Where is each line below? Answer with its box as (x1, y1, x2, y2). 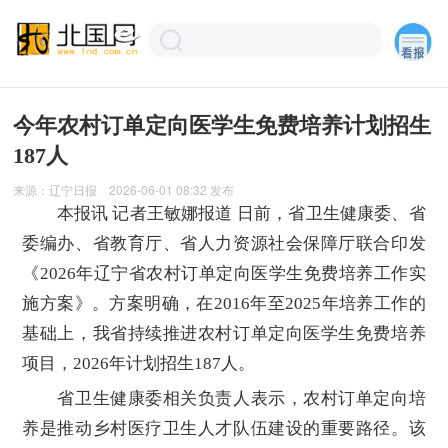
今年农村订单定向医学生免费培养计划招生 (13, 112, 432, 138)
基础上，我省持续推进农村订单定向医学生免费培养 (22, 323, 426, 343)
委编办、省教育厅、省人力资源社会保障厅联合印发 (22, 233, 426, 253)
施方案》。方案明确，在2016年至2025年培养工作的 (22, 293, 426, 313)
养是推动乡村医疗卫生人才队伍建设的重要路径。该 (22, 419, 426, 439)
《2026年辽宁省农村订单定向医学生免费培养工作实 (22, 263, 426, 283)
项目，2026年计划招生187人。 (22, 353, 256, 373)
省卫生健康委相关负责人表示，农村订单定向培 (22, 389, 426, 409)
